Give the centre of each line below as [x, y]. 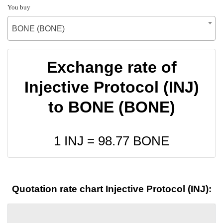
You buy [19, 7]
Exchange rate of [111, 67]
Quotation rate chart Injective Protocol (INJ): [111, 189]
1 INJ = [76, 141]
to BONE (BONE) [111, 107]
